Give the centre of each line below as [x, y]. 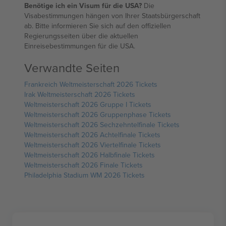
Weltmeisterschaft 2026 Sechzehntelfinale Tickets [102, 125]
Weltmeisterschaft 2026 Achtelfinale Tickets [92, 135]
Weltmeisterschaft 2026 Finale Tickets [83, 165]
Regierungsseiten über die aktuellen [81, 36]
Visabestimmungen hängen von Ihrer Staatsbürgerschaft [112, 16]
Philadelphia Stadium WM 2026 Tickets [84, 175]
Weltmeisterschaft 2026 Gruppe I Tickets [88, 104]
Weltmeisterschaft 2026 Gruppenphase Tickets [98, 115]
